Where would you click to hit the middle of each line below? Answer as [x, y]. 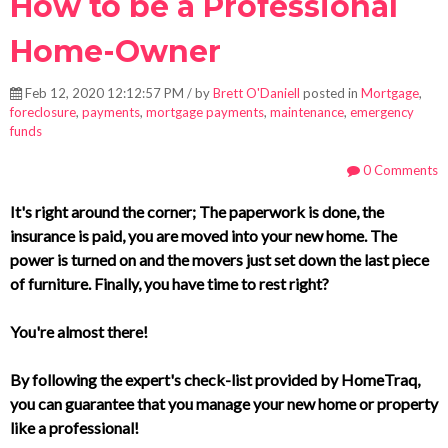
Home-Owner [115, 52]
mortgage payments [205, 112]
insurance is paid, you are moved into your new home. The [203, 236]
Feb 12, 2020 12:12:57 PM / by [117, 93]
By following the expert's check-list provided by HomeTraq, [215, 380]
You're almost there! [79, 332]
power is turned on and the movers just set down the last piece [219, 260]
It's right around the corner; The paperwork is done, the [197, 212]
